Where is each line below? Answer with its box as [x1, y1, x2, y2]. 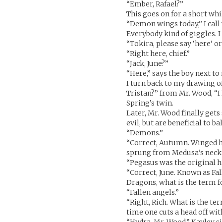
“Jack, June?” [126, 59, 169, 68]
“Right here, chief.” [126, 49, 190, 58]
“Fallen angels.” [126, 188, 179, 197]
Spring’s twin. [126, 99, 174, 108]
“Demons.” [126, 128, 164, 137]
